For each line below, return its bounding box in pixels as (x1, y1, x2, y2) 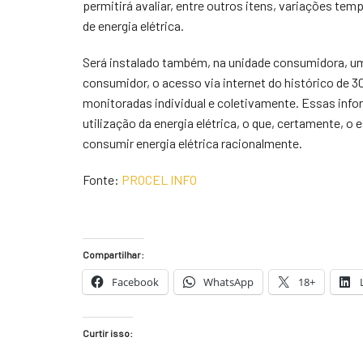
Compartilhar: (83, 249, 144, 260)
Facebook (112, 275, 159, 289)
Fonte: (83, 172, 122, 187)
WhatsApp (203, 275, 254, 289)
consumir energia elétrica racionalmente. (83, 135, 302, 151)
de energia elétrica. (83, 18, 184, 33)
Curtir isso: (83, 327, 133, 339)
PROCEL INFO (122, 172, 197, 187)
